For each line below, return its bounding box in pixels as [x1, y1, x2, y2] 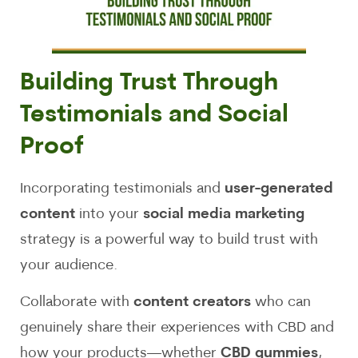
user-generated [225, 181, 333, 197]
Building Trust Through [20, 70, 278, 96]
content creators [133, 295, 251, 311]
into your [75, 206, 143, 222]
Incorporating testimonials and [20, 181, 225, 197]
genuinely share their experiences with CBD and [20, 320, 334, 336]
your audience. [20, 257, 117, 273]
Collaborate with [20, 295, 133, 311]
